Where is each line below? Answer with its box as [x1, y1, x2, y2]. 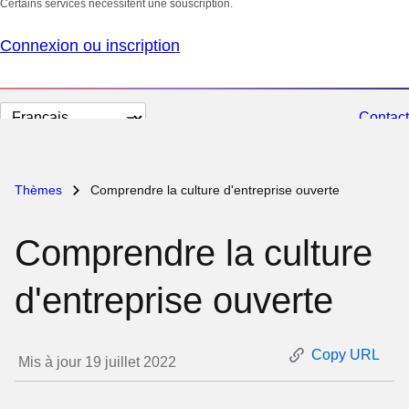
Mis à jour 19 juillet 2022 [18, 354, 177, 370]
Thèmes [15, 183, 67, 197]
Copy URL [310, 347, 380, 362]
